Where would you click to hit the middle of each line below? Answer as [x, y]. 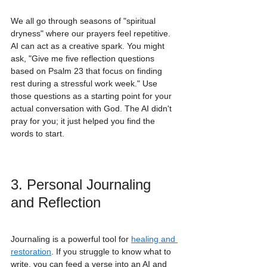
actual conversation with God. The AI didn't [92, 109]
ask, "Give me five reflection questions [84, 59]
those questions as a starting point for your [92, 96]
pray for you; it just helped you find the [84, 121]
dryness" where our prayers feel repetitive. [92, 34]
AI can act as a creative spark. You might [89, 46]
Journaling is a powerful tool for [71, 239]
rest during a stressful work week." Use [85, 84]
